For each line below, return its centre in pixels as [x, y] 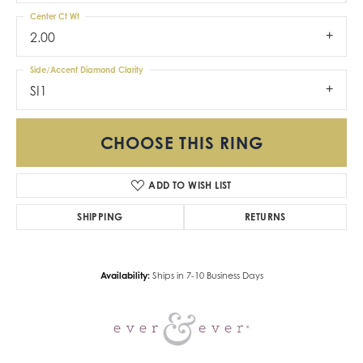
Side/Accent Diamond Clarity [87, 69]
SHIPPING [100, 217]
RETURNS [265, 217]
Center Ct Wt [55, 16]
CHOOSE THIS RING [181, 143]
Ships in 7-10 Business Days [207, 276]
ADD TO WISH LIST [190, 186]
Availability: [125, 276]
